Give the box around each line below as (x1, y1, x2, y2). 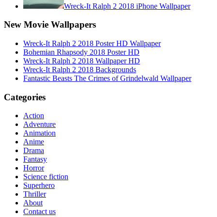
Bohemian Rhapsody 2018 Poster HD (23, 47, 139, 56)
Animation (23, 129, 56, 138)
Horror (23, 164, 44, 172)
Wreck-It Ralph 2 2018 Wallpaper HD (23, 56, 140, 65)
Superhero (23, 181, 55, 190)
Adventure (23, 120, 56, 129)
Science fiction (23, 172, 68, 181)
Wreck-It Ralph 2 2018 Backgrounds (23, 65, 136, 74)
